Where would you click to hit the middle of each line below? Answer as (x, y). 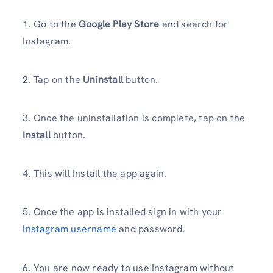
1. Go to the (51, 24)
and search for (194, 24)
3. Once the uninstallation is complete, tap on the (134, 118)
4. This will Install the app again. (95, 174)
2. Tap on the (53, 79)
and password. (151, 229)
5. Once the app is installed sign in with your (122, 212)
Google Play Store (119, 24)
